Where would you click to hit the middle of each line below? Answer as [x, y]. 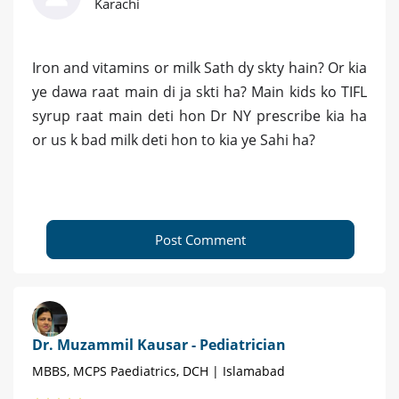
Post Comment [200, 240]
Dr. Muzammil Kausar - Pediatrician [159, 345]
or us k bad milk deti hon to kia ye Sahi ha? [174, 140]
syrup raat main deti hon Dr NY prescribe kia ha [199, 116]
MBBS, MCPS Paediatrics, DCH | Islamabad [159, 371]
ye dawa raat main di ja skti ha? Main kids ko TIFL [199, 92]
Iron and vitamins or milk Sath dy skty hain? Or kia [199, 68]
